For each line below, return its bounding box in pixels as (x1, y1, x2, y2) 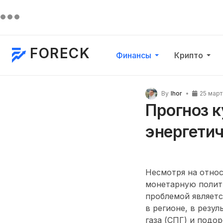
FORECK (30, 45, 90, 62)
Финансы (116, 50, 152, 60)
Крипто (174, 50, 204, 60)
